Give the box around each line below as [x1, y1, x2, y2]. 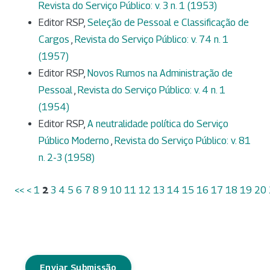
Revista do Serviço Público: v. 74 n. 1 [75, 33, 228, 45]
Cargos [39, 33, 71, 45]
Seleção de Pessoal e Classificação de [87, 16, 249, 28]
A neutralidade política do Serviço [87, 118, 228, 130]
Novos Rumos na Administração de [87, 67, 233, 79]
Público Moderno [39, 134, 111, 146]
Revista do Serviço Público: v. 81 [115, 134, 251, 146]
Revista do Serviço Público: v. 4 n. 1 [78, 84, 225, 96]
